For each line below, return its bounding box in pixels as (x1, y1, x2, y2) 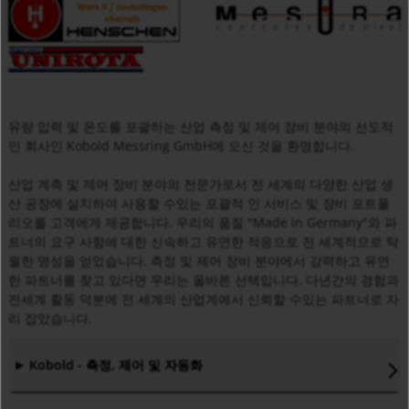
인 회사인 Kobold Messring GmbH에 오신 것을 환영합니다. (7, 136, 354, 154)
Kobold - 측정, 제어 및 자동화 (29, 356, 204, 374)
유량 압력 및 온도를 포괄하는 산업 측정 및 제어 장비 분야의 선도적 (7, 117, 393, 135)
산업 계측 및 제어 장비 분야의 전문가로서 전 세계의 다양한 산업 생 (7, 174, 393, 193)
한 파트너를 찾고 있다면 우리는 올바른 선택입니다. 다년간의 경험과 (7, 270, 399, 288)
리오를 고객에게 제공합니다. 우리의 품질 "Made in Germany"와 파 (7, 213, 397, 231)
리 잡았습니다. (7, 309, 92, 327)
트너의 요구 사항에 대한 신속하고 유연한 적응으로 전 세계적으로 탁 (7, 232, 399, 250)
